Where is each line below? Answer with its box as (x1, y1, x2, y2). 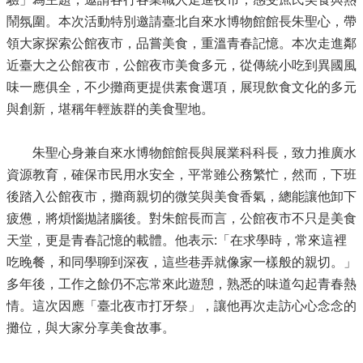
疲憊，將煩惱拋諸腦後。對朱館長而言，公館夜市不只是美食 (6, 211, 357, 225)
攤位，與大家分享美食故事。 (6, 320, 175, 335)
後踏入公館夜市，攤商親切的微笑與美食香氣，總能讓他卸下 (6, 189, 357, 203)
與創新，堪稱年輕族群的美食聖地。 (6, 101, 214, 116)
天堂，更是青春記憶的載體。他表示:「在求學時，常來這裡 (6, 233, 347, 247)
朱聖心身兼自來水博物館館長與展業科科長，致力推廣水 (6, 145, 357, 160)
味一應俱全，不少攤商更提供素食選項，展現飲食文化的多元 (6, 79, 357, 94)
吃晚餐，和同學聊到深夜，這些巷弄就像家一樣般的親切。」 (6, 254, 357, 269)
